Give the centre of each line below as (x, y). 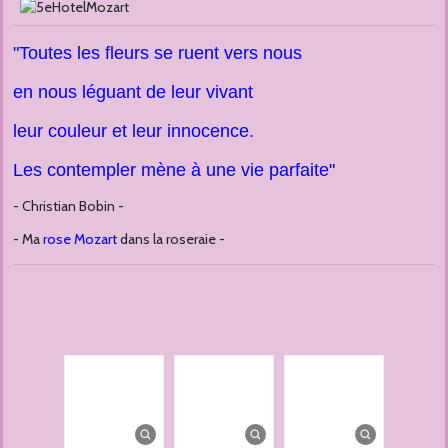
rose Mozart (80, 239)
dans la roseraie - (171, 239)
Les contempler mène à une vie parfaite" (174, 170)
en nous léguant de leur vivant (133, 92)
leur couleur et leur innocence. (133, 131)
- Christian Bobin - (68, 206)
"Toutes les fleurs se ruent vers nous (157, 53)
